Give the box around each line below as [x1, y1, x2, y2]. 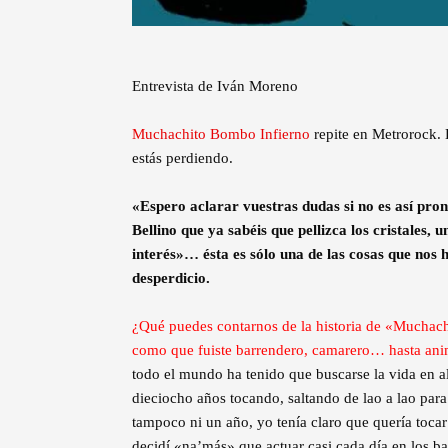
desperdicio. [132, 270, 210, 287]
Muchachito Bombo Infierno [132, 126, 310, 143]
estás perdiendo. [132, 150, 233, 167]
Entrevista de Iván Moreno [132, 78, 298, 95]
